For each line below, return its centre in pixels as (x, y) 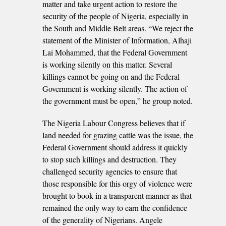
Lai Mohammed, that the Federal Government (115, 52)
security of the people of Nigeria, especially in (115, 16)
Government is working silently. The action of (115, 88)
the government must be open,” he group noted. (118, 100)
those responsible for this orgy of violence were (117, 183)
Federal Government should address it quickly (115, 147)
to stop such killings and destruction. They (109, 159)
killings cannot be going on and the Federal (111, 76)
